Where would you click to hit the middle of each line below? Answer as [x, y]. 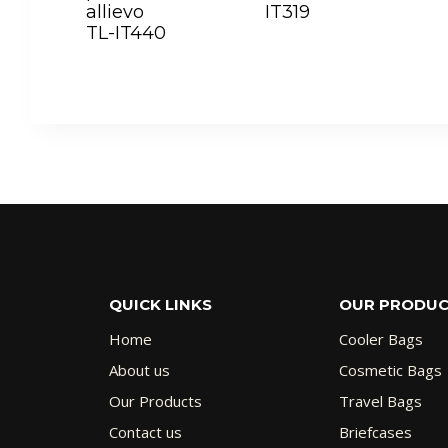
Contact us [145, 432]
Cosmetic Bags [391, 370]
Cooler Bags [381, 339]
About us [139, 370]
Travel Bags [381, 401]
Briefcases [376, 432]
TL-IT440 [126, 32]
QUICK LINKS [160, 304]
